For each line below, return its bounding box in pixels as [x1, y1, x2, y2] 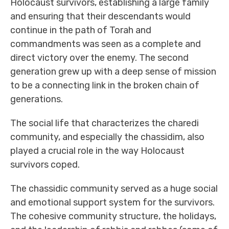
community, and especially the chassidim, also [10, 131, 204, 143]
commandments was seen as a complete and [10, 38, 201, 50]
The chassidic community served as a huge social [10, 183, 218, 194]
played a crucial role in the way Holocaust [10, 145, 185, 156]
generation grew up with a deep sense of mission [10, 66, 216, 77]
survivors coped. [10, 159, 80, 170]
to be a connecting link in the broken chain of [10, 80, 199, 91]
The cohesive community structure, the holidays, [10, 211, 216, 222]
